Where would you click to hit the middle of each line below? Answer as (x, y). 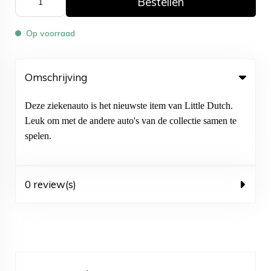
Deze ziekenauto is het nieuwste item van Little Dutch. (129, 106)
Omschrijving (56, 77)
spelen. (38, 136)
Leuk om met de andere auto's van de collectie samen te (131, 121)
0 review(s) (51, 184)
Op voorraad (51, 33)
